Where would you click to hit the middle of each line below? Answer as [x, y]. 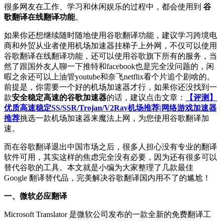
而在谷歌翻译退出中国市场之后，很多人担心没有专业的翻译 [110, 147]
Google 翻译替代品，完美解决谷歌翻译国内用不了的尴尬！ [107, 178]
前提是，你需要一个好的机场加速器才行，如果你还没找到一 [110, 87]
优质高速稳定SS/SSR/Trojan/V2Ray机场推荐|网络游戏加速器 [110, 108]
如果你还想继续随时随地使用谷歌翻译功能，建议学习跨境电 [110, 36]
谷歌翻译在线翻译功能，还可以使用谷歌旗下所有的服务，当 [110, 56]
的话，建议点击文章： [146, 98]
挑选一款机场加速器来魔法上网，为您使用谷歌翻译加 [114, 118]
